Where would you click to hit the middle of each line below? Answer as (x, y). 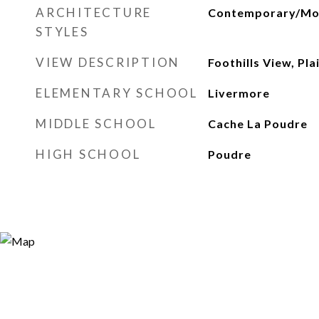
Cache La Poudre (257, 124)
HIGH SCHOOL (88, 154)
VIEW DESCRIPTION (108, 62)
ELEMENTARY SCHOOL (117, 93)
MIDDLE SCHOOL (96, 124)
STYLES (62, 32)
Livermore (239, 93)
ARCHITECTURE (94, 12)
